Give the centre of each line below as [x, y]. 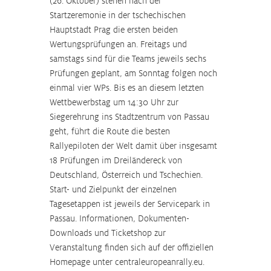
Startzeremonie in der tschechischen [119, 15]
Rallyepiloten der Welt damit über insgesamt [135, 146]
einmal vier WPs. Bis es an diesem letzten [128, 88]
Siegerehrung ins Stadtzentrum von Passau [131, 117]
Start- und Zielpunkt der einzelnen [114, 189]
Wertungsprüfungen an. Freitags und [119, 44]
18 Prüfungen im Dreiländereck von [117, 160]
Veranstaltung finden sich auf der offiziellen [133, 247]
